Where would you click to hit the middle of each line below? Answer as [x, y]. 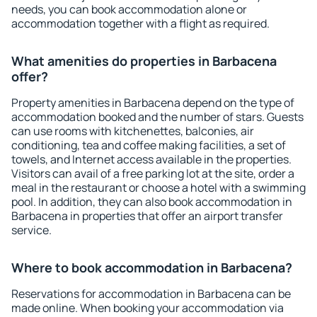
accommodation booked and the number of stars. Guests [157, 117]
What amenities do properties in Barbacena [144, 61]
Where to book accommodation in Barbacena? [152, 267]
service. [31, 230]
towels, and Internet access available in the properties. [151, 159]
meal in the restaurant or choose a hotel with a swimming [158, 188]
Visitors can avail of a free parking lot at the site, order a [153, 173]
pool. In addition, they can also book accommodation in [152, 202]
